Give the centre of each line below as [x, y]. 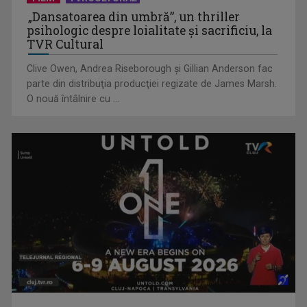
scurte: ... [45, 179]
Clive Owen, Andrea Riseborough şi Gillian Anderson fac [150, 69]
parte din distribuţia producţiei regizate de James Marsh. [152, 84]
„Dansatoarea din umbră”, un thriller [134, 17]
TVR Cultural [65, 45]
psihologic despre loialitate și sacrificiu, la [150, 31]
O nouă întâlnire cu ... [73, 99]
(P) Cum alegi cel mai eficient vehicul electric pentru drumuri [152, 164]
